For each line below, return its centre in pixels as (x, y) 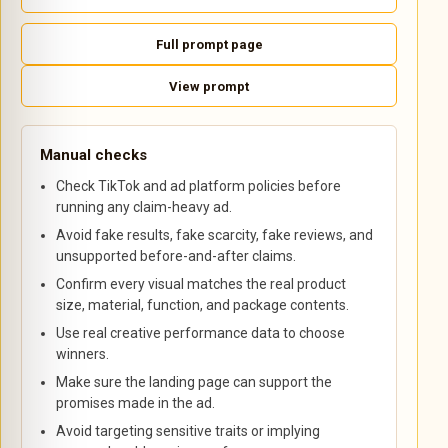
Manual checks (93, 155)
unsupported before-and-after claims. (176, 256)
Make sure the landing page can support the (194, 382)
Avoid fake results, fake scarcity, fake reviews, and (215, 235)
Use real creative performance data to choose (201, 333)
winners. (83, 354)
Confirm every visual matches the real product (201, 284)
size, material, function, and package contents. (203, 305)
